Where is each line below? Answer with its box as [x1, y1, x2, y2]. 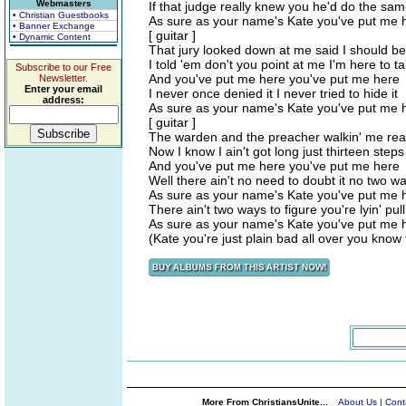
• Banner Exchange [13, 21, 95, 31]
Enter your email [24, 83, 102, 94]
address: [43, 94, 84, 105]
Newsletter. [39, 72, 88, 83]
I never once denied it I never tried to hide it [149, 86, 398, 101]
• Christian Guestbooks [13, 10, 109, 20]
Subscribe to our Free [15, 62, 111, 72]
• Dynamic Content [13, 32, 91, 42]
